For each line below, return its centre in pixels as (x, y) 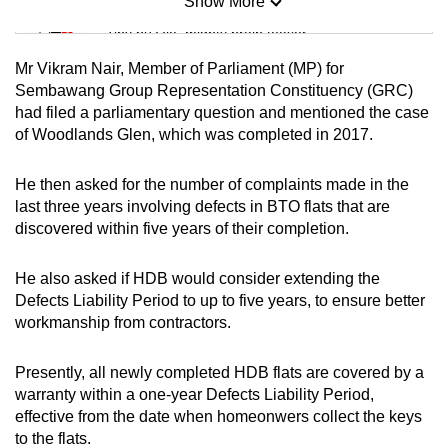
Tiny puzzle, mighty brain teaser (206, 32)
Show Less (224, 267)
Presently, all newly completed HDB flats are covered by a (219, 372)
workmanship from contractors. (123, 322)
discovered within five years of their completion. (184, 228)
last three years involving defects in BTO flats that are (202, 206)
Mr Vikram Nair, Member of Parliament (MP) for (179, 68)
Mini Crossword (165, 89)
